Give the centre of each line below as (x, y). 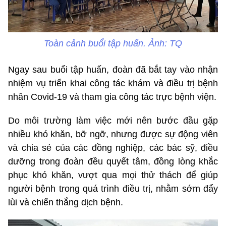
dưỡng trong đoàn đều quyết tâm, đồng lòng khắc (113, 161)
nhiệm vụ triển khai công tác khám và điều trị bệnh (113, 83)
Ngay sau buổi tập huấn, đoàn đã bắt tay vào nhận (113, 69)
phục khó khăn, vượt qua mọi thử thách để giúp (113, 175)
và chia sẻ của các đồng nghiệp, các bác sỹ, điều (113, 148)
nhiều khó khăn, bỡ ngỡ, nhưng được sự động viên (113, 134)
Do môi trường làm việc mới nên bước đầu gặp (113, 120)
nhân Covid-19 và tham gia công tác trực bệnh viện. (112, 97)
